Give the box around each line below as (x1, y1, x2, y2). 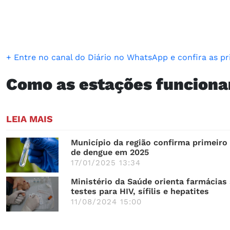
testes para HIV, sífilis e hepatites (71, 186, 209, 196)
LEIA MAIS (6, 113, 53, 124)
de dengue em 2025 (71, 147, 149, 157)
